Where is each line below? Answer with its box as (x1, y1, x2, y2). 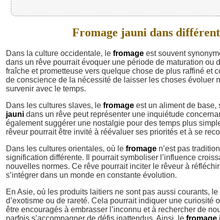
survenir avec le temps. (6, 84, 86, 93)
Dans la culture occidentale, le (6, 49, 113, 57)
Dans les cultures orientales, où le (6, 144, 126, 153)
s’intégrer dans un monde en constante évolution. (6, 170, 177, 179)
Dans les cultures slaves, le (6, 101, 103, 110)
